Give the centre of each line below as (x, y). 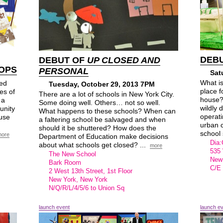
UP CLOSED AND (124, 60)
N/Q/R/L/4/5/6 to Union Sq (87, 188)
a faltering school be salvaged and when (102, 119)
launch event (54, 207)
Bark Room (65, 163)
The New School (72, 154)
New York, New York (78, 179)
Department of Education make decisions (104, 136)
